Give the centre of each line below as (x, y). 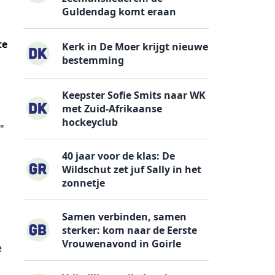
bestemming (93, 60)
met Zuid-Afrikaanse (112, 108)
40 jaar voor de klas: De (119, 156)
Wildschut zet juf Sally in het (132, 169)
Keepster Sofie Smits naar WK (134, 95)
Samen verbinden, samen (125, 216)
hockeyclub (90, 122)
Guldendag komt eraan (119, 12)
